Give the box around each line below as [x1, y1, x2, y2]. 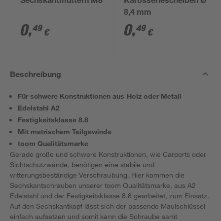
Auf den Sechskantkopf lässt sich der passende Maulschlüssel [10, 202, 206, 210]
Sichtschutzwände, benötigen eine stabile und [10, 160, 154, 169]
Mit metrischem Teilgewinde [18, 127, 112, 136]
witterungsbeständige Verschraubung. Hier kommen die [10, 171, 184, 179]
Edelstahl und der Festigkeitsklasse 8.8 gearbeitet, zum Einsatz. [10, 191, 210, 200]
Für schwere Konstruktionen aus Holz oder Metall [18, 92, 182, 100]
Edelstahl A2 [18, 104, 60, 112]
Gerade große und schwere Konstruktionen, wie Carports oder [10, 150, 206, 158]
